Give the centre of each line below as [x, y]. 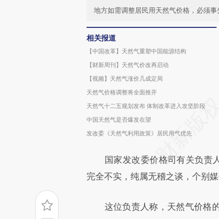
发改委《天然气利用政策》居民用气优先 [139, 133]
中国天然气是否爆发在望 [119, 120]
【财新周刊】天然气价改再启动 [128, 65]
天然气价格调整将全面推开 [122, 92]
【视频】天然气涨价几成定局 [125, 78]
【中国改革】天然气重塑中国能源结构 [136, 51]
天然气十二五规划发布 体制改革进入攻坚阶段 [146, 106]
